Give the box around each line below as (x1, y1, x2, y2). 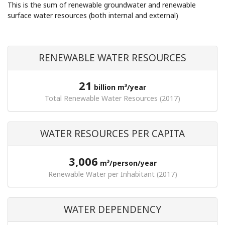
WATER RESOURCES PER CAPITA (40, 127, 185, 140)
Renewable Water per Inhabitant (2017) (48, 169, 177, 179)
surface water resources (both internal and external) (8, 11, 178, 20)
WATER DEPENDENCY (64, 203, 161, 216)
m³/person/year (97, 158, 157, 168)
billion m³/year (94, 82, 146, 92)
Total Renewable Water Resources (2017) (45, 93, 180, 103)
